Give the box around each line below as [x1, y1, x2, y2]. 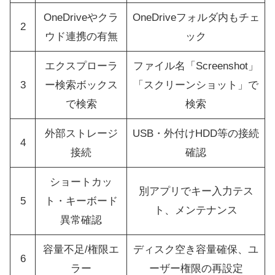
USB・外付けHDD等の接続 [133, 128, 259, 140]
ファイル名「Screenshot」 [133, 60, 258, 72]
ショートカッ [50, 176, 112, 188]
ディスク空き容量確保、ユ [133, 244, 258, 256]
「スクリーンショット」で [133, 79, 258, 91]
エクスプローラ [44, 60, 118, 72]
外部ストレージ [44, 128, 118, 140]
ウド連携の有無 [44, 31, 118, 43]
